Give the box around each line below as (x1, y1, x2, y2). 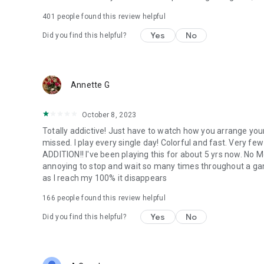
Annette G (71, 80, 110, 90)
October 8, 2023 (82, 111, 137, 119)
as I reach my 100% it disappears (42, 173, 167, 183)
